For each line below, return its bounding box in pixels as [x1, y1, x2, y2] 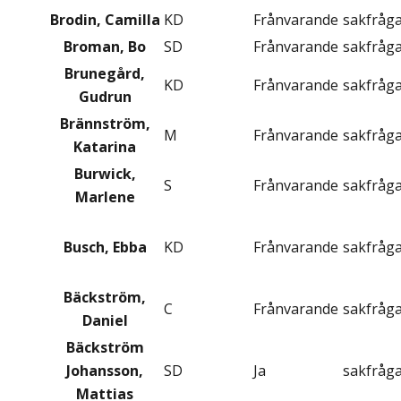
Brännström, [59, 114, 150, 134]
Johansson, [66, 361, 143, 381]
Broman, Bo [64, 37, 146, 57]
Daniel [81, 311, 128, 331]
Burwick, [73, 164, 136, 184]
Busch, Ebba [63, 237, 147, 258]
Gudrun [78, 87, 132, 107]
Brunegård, [64, 64, 145, 84]
